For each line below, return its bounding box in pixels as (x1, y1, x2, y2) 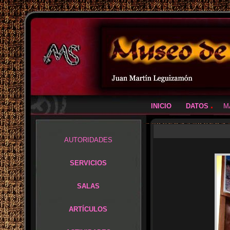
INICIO (151, 102, 171, 110)
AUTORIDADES (64, 136, 112, 144)
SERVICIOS (69, 159, 107, 167)
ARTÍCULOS (69, 205, 107, 213)
